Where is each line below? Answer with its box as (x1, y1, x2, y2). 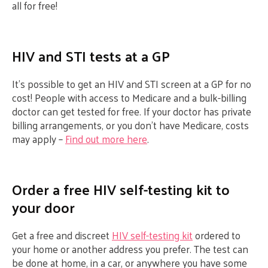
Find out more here (65, 130, 147, 148)
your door (12, 194, 75, 220)
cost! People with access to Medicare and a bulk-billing (12, 89, 246, 106)
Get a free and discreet (12, 226, 112, 244)
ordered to (193, 226, 240, 244)
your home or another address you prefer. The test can (12, 240, 248, 258)
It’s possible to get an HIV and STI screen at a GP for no (12, 75, 251, 93)
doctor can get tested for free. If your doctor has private (12, 102, 251, 120)
